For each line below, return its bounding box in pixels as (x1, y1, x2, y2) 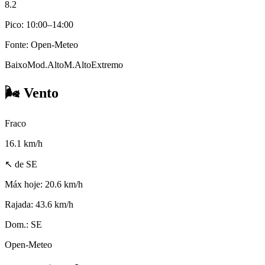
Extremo (91, 60, 123, 70)
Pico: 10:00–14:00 (5, 20, 73, 30)
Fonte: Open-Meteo (5, 40, 78, 50)
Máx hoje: (5, 179, 45, 190)
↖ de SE (5, 159, 37, 170)
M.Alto (64, 60, 91, 70)
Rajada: (5, 199, 35, 210)
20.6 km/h (45, 179, 83, 190)
